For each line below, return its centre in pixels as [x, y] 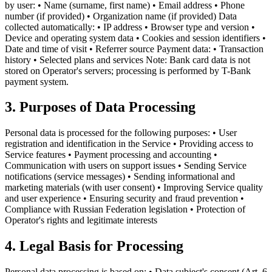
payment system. [37, 81]
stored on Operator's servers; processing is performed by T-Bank [128, 70]
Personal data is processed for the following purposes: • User [121, 133]
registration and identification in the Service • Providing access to [129, 144]
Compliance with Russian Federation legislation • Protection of [125, 209]
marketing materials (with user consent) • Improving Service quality [134, 188]
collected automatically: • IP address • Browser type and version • [130, 27]
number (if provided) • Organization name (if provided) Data [121, 16]
